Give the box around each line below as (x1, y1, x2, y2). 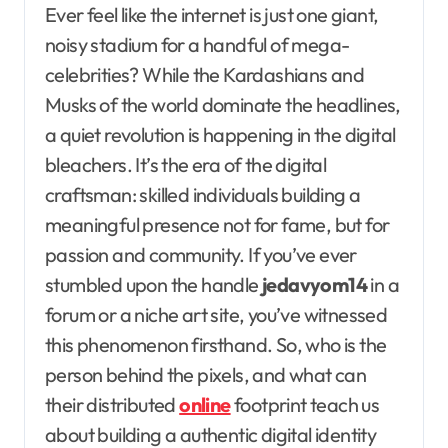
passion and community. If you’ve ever (45, 242, 357, 268)
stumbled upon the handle (45, 272, 262, 298)
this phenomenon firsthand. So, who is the (45, 332, 387, 358)
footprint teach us (230, 392, 380, 418)
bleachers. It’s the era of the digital (45, 152, 327, 178)
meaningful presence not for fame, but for (45, 212, 390, 238)
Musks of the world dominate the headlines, (45, 92, 401, 118)
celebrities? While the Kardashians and (45, 62, 365, 88)
